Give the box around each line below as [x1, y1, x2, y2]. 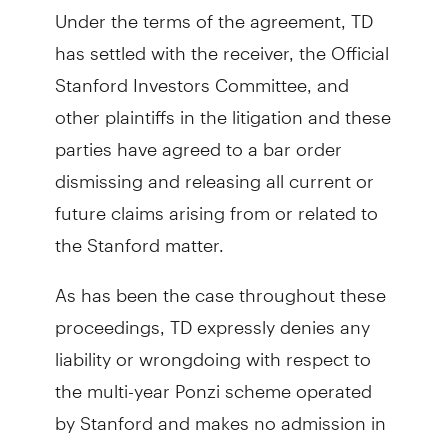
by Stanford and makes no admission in [54, 395, 386, 434]
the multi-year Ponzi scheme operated [54, 363, 372, 402]
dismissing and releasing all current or [54, 153, 374, 192]
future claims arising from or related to [54, 185, 378, 224]
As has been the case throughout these [54, 267, 386, 306]
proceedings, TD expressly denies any [54, 299, 370, 338]
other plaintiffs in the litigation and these [54, 89, 391, 128]
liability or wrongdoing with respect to [54, 331, 371, 370]
